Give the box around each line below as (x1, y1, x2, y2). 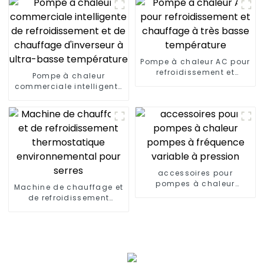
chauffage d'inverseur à (16, 102, 121, 113)
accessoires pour (157, 167, 233, 178)
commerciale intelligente (14, 81, 123, 91)
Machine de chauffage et (14, 181, 124, 192)
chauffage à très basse (144, 77, 247, 88)
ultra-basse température (15, 113, 123, 123)
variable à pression (153, 199, 237, 210)
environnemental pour (21, 213, 117, 224)
